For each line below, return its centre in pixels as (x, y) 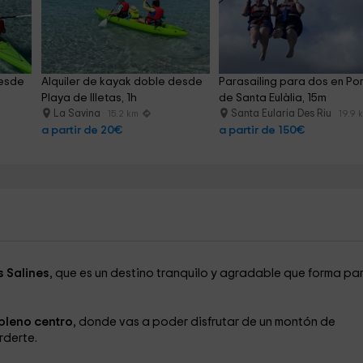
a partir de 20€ (81, 130)
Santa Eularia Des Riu (283, 114)
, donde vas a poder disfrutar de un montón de (204, 322)
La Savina (78, 114)
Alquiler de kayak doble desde (123, 82)
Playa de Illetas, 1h (89, 98)
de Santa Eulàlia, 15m (273, 98)
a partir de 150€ (262, 130)
